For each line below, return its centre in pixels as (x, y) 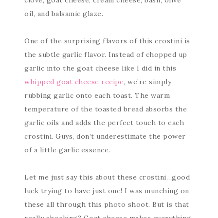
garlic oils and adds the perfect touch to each (104, 122)
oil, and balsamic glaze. (64, 13)
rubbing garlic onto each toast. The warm (97, 95)
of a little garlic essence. (67, 150)
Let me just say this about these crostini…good (107, 177)
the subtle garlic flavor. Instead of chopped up (106, 54)
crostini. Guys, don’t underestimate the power (105, 136)
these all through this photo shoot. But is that (107, 204)
